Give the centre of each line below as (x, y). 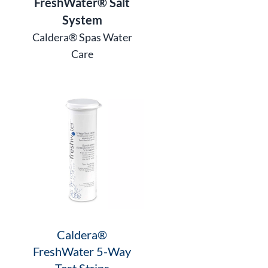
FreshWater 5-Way (82, 251)
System (82, 20)
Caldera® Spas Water (82, 37)
